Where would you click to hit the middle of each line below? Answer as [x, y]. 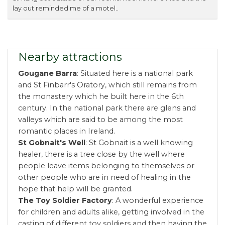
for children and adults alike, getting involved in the [111, 212]
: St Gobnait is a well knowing [139, 143]
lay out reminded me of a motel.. [66, 9]
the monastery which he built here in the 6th [101, 97]
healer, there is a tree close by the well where [101, 154]
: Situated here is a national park [135, 74]
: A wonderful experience [158, 201]
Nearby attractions [70, 57]
